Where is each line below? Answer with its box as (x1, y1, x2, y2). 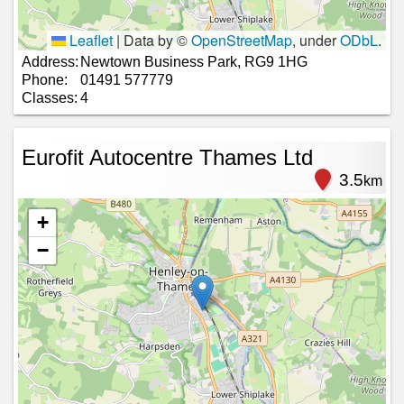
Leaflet (66, 29, 113, 50)
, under (292, 29, 340, 50)
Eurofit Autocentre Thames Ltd (22, 144, 313, 170)
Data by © (120, 29, 191, 50)
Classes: (22, 89, 78, 106)
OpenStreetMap (191, 29, 292, 50)
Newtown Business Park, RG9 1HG (80, 53, 308, 69)
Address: (22, 53, 78, 69)
